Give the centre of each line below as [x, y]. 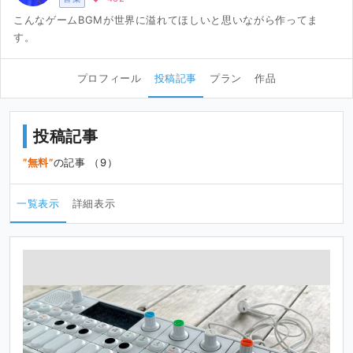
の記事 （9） [85, 162]
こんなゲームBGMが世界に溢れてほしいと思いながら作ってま [166, 20]
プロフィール [109, 78]
